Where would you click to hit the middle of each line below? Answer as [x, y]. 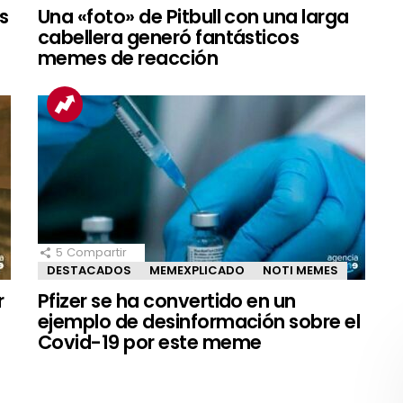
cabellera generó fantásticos [169, 37]
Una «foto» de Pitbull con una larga [193, 16]
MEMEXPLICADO [197, 270]
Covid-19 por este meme [150, 342]
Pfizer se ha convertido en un [167, 300]
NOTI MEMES [300, 270]
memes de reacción [128, 58]
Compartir [97, 252]
